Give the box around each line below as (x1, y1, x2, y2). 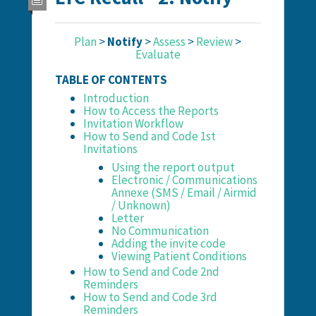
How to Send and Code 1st (83, 128, 216, 144)
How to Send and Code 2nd (83, 263, 219, 279)
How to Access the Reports (83, 102, 219, 119)
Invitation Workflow (83, 115, 183, 131)
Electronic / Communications (111, 171, 257, 188)
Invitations (83, 140, 138, 157)
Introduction (83, 90, 149, 106)
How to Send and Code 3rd (83, 288, 217, 305)
